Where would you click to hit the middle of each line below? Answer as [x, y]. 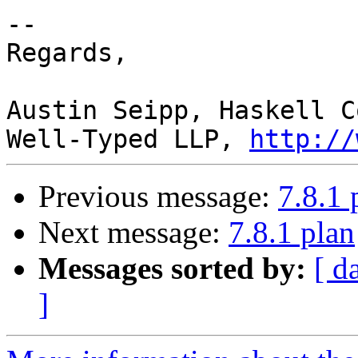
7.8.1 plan [292, 233]
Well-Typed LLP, [128, 139]
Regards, [67, 53]
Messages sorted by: [172, 268]
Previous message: [158, 197]
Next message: [133, 233]
